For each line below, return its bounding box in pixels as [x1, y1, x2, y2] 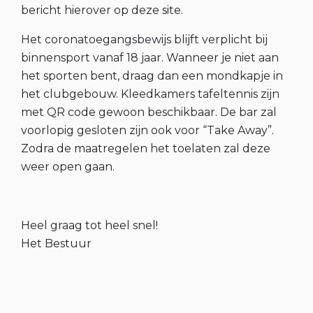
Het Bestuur [21, 237, 92, 251]
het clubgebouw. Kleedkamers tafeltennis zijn [21, 87, 279, 101]
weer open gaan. [21, 160, 115, 174]
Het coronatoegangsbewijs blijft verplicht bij [21, 33, 268, 47]
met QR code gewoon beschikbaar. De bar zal [21, 105, 277, 119]
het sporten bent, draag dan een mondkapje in [21, 69, 283, 83]
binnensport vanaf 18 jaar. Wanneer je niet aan [21, 51, 279, 65]
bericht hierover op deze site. [21, 3, 183, 17]
